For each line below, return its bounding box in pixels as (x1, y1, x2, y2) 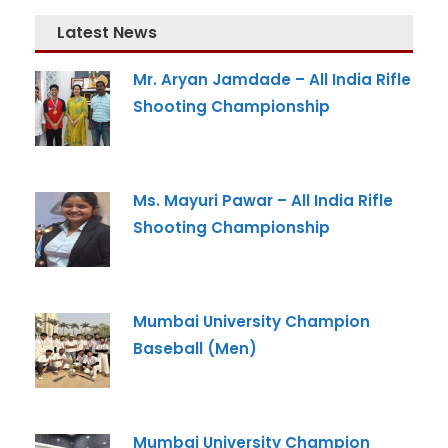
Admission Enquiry (49, 137, 223, 162)
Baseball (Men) (133, 338, 257, 359)
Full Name (29, 180, 101, 200)
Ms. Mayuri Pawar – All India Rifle (133, 190, 393, 211)
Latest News (57, 21, 157, 44)
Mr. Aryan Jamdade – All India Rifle (133, 69, 411, 90)
